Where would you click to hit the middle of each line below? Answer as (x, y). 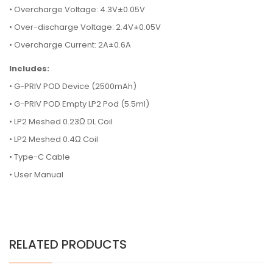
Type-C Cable (42, 157)
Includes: (29, 69)
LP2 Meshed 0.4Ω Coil (56, 139)
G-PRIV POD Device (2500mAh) (75, 86)
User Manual (39, 175)
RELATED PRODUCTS (68, 244)
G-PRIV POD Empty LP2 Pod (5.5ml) (82, 104)
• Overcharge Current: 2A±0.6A (70, 45)
